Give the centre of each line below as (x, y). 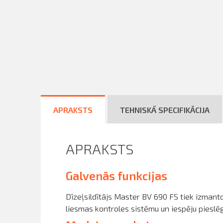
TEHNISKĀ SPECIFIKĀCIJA (165, 110)
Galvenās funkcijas (116, 175)
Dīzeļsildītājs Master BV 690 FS (123, 196)
